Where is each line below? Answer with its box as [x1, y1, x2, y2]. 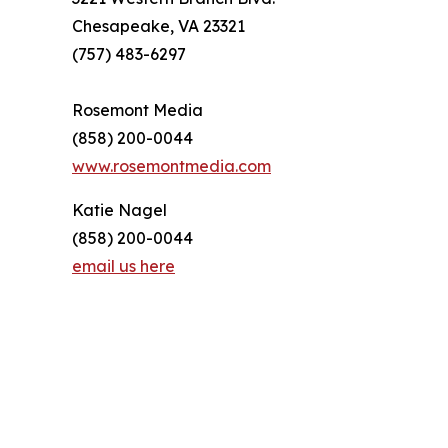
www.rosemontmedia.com [72, 156, 271, 177]
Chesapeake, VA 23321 [72, 16, 245, 37]
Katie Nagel [72, 200, 167, 221]
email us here [72, 256, 175, 277]
